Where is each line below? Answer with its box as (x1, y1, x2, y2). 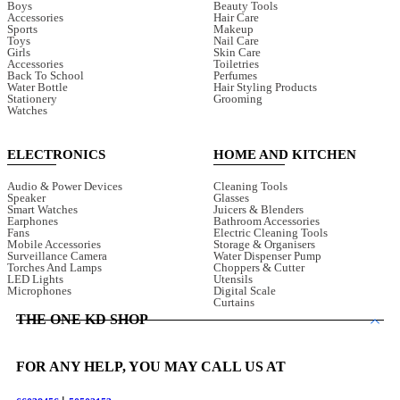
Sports (7, 21, 37, 36)
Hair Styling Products (213, 79, 317, 94)
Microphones (7, 283, 71, 297)
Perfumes (213, 68, 257, 82)
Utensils (213, 271, 253, 286)
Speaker (7, 190, 46, 204)
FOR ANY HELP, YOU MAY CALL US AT (16, 359, 286, 375)
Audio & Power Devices (7, 179, 122, 193)
